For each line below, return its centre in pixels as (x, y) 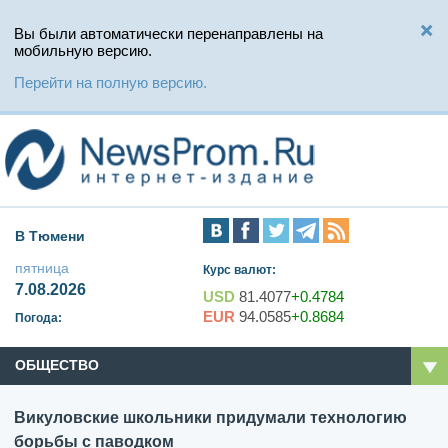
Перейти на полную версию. (110, 82)
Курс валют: (240, 270)
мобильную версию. (83, 50)
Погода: (38, 318)
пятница (42, 268)
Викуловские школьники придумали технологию (210, 418)
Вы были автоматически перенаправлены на (168, 33)
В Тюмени (50, 236)
